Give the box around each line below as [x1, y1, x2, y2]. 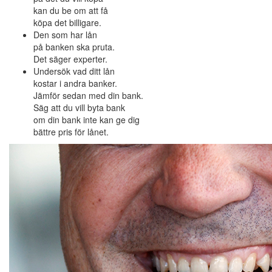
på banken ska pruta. [33, 41, 115, 53]
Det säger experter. [33, 53, 107, 66]
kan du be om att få [33, 4, 108, 17]
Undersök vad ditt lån [33, 65, 115, 78]
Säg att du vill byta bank [33, 101, 125, 114]
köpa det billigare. [33, 16, 101, 29]
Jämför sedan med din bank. [33, 89, 143, 102]
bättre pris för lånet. [33, 126, 109, 138]
